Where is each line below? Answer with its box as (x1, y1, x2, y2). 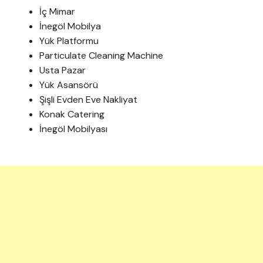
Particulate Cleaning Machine (39, 49, 164, 62)
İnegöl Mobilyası (39, 123, 108, 136)
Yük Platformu (39, 35, 99, 48)
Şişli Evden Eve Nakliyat (39, 93, 138, 106)
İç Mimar (39, 5, 76, 18)
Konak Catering (39, 108, 105, 121)
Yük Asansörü (39, 79, 99, 92)
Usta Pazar (39, 64, 86, 77)
